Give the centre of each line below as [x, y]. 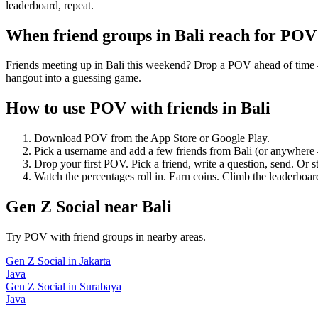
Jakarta [95, 261]
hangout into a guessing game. [73, 78]
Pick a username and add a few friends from [134, 151]
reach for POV [261, 35]
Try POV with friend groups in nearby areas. [106, 237]
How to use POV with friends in [123, 108]
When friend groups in [90, 35]
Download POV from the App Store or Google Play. [152, 138]
